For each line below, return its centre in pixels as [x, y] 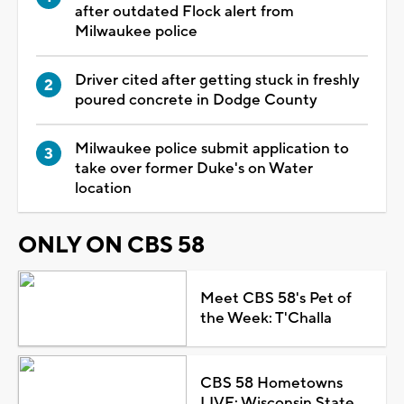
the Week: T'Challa [266, 318]
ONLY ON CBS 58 [111, 245]
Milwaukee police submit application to [212, 148]
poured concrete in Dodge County [196, 100]
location [103, 188]
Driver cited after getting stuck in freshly [217, 80]
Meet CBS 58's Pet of [275, 298]
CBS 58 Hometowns [271, 383]
